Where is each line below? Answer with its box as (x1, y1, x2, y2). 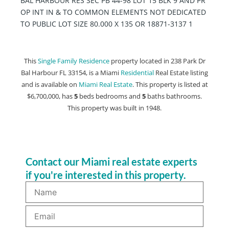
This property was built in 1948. (67, 103, 162, 112)
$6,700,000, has (27, 91, 74, 101)
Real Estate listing (154, 67, 208, 77)
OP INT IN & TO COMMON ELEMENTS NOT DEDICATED (20, 7, 206, 17)
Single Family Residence (37, 56, 109, 65)
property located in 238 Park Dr (109, 56, 205, 65)
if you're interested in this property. (26, 168, 186, 181)
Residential (121, 67, 154, 77)
